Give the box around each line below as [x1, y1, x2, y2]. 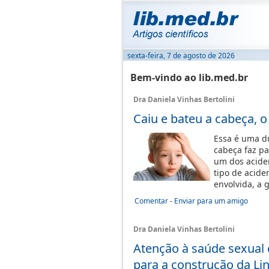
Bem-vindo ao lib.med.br [130, 71, 248, 84]
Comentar [134, 196, 168, 206]
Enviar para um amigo [174, 196, 248, 206]
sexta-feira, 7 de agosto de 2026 [127, 50, 235, 61]
